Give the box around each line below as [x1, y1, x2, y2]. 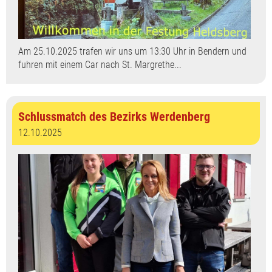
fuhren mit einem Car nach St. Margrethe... [18, 59, 182, 71]
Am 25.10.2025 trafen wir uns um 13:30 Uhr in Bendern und [18, 46, 246, 58]
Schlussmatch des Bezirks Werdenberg [18, 109, 210, 124]
